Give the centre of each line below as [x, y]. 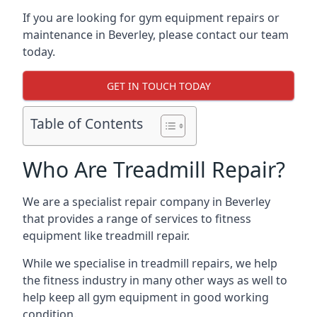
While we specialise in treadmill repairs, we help [150, 263]
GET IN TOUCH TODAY [158, 86]
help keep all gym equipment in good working [146, 297]
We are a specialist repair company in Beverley [146, 202]
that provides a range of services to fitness [137, 219]
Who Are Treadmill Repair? [154, 169]
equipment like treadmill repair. [106, 236]
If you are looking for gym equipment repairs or [151, 18]
